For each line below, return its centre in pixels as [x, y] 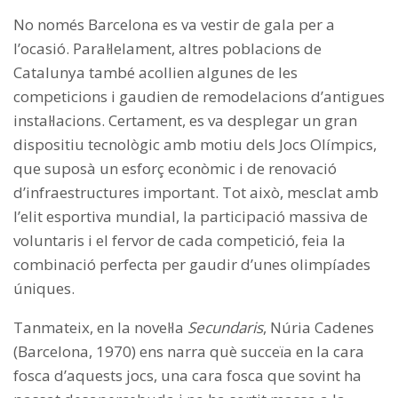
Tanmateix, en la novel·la [100, 328]
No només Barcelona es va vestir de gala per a [174, 25]
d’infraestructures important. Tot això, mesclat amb [196, 193]
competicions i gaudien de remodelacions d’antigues [199, 97]
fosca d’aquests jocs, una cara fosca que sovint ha [187, 376]
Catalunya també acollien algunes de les [155, 73]
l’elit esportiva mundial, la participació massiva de [191, 217]
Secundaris [225, 328]
